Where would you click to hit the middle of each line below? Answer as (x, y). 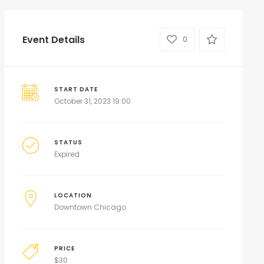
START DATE (76, 89)
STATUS (69, 142)
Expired (67, 154)
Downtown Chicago (90, 207)
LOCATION (73, 195)
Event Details (53, 39)
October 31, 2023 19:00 (93, 101)
